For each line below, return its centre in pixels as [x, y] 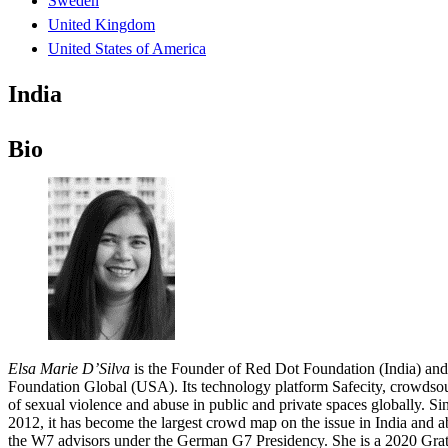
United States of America [127, 48]
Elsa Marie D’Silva [69, 368]
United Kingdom [101, 24]
